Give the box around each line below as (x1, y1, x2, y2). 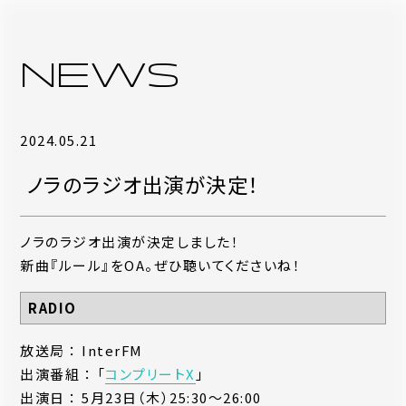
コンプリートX (105, 364, 196, 383)
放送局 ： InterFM (20, 341, 143, 360)
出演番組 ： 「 (20, 364, 106, 383)
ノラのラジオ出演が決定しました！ (20, 232, 240, 251)
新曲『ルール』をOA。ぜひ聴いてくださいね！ (20, 256, 302, 275)
